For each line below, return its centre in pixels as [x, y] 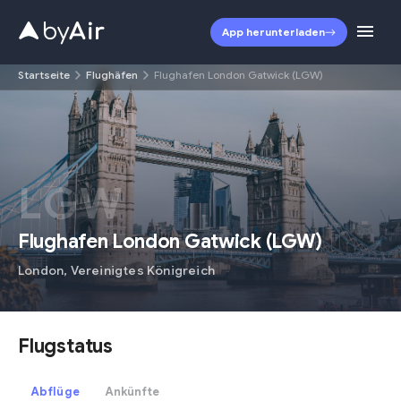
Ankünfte [132, 392]
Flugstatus [65, 346]
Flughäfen [112, 75]
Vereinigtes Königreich [143, 270]
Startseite [44, 75]
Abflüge [55, 392]
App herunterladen [273, 32]
